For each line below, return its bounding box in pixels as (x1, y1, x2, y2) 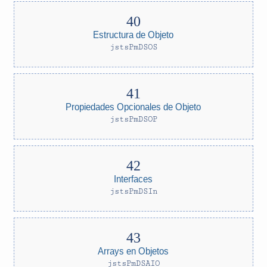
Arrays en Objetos (98, 245, 169, 256)
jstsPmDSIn (110, 187, 157, 196)
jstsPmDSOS (110, 42, 157, 52)
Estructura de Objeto (93, 29, 174, 40)
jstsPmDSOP (110, 114, 157, 124)
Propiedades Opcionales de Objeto (66, 101, 201, 112)
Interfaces (114, 173, 153, 184)
